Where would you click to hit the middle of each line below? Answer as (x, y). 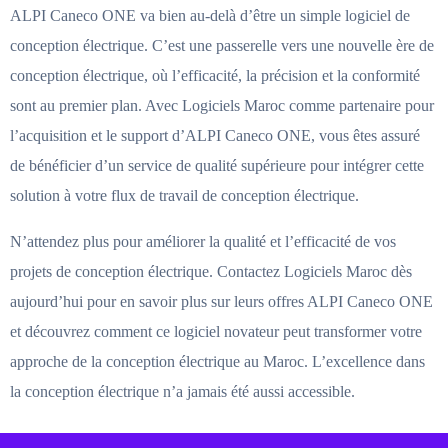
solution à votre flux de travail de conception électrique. (184, 195)
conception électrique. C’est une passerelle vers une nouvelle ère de (222, 45)
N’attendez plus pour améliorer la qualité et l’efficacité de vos (203, 241)
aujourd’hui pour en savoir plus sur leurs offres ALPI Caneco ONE (221, 301)
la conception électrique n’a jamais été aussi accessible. (182, 391)
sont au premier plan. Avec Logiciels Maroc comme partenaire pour (222, 105)
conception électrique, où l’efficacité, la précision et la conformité (215, 75)
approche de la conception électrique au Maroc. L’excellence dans (217, 361)
